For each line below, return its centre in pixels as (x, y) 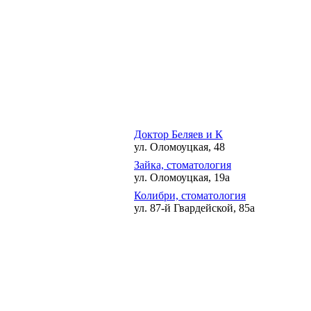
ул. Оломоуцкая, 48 (179, 147)
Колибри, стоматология (190, 196)
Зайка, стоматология (183, 165)
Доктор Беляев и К (178, 135)
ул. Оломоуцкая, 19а (182, 178)
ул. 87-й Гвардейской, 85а (194, 208)
